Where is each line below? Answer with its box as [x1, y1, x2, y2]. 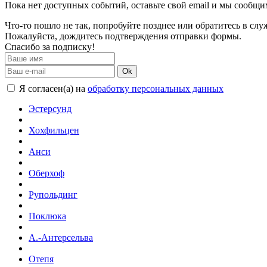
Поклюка [29, 210, 66, 221]
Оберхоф [29, 167, 64, 178]
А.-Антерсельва [29, 232, 93, 243]
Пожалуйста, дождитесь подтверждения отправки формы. [5, 30, 241, 41]
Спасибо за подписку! [5, 41, 95, 52]
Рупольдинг [29, 189, 77, 200]
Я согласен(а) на [17, 83, 88, 94]
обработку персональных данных [88, 83, 223, 94]
